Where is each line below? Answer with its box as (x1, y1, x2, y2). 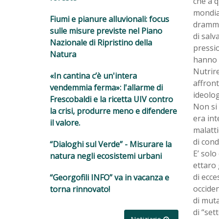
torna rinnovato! (50, 183, 110, 195)
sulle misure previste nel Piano (50, 25, 162, 36)
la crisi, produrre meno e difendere (50, 105, 177, 116)
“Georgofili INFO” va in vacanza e (50, 172, 169, 183)
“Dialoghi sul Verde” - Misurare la (50, 138, 172, 150)
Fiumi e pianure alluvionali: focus (50, 13, 169, 24)
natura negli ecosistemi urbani (50, 150, 162, 161)
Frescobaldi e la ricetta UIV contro (50, 93, 173, 105)
